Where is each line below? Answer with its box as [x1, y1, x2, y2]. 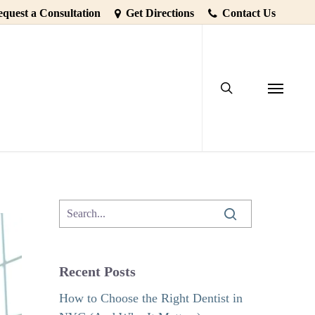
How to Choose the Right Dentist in [59, 291, 243, 305]
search [219, 24, 252, 38]
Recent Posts [59, 264, 136, 279]
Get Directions [126, 7, 194, 19]
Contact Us [222, 7, 276, 19]
